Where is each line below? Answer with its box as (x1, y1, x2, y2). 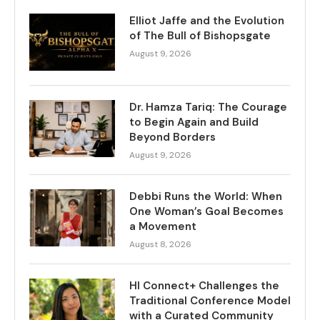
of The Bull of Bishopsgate (129, 28, 271, 43)
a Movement (129, 219, 196, 234)
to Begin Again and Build (129, 114, 259, 129)
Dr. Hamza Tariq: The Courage (129, 99, 287, 114)
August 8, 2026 (129, 238, 191, 250)
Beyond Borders (129, 129, 216, 144)
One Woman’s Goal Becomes (129, 204, 284, 219)
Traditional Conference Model (129, 293, 291, 308)
